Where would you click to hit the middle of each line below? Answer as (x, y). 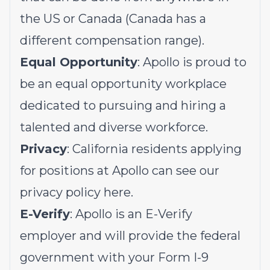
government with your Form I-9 (114, 257)
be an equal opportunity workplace (123, 84)
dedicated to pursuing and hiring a (123, 105)
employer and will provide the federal (130, 236)
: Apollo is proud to (192, 62)
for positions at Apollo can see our (120, 171)
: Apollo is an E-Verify (131, 214)
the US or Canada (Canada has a (113, 19)
